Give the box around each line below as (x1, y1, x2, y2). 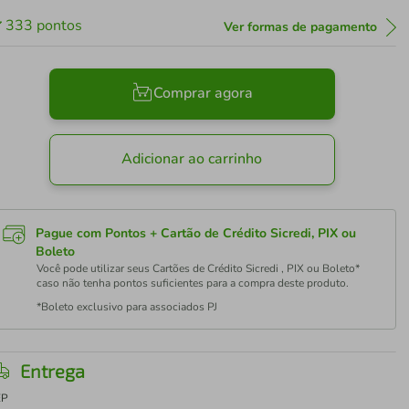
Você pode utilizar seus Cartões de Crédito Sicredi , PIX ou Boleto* (37, 261, 361, 276)
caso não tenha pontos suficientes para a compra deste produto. (37, 276, 350, 290)
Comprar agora (152, 83, 253, 104)
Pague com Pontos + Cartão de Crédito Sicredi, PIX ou (36, 225, 357, 242)
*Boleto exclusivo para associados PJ (37, 299, 218, 314)
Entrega (20, 360, 86, 382)
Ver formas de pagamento (223, 18, 377, 36)
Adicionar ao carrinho (121, 149, 263, 170)
